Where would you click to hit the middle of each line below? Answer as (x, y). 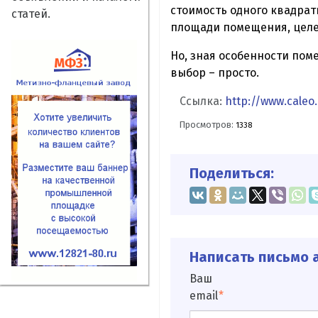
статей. (31, 14)
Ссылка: (203, 101)
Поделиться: (231, 174)
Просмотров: (208, 125)
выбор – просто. (215, 72)
